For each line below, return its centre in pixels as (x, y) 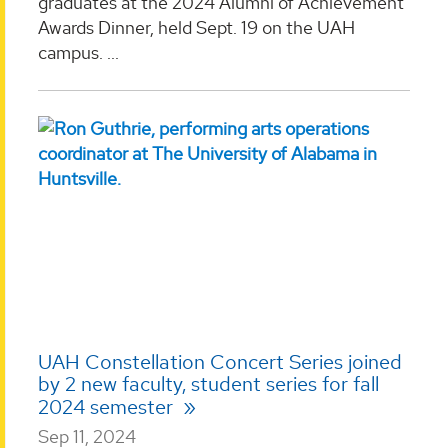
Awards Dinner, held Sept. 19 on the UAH (196, 28)
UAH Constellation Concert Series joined (220, 361)
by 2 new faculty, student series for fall (208, 383)
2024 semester (108, 406)
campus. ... (78, 53)
